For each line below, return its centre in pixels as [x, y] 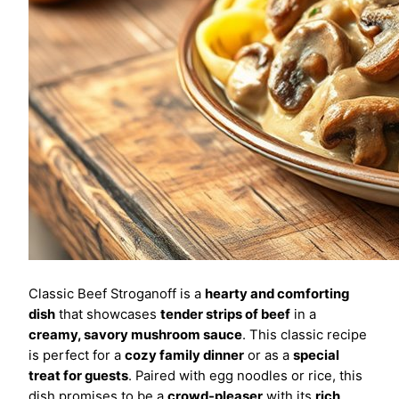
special [316, 356]
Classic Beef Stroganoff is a [117, 294]
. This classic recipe [305, 335]
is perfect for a [77, 356]
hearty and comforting [277, 294]
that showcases [108, 315]
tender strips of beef [225, 315]
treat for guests [78, 376]
